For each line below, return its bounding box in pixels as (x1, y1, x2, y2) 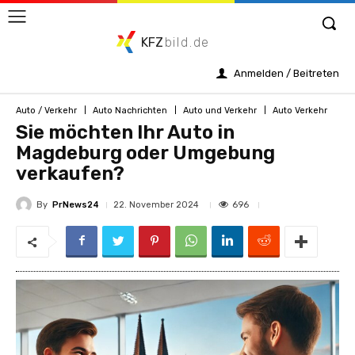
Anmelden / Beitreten (234, 67, 339, 79)
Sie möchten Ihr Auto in (16, 121, 235, 143)
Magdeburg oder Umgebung (16, 142, 275, 164)
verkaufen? (16, 162, 124, 185)
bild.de (164, 35, 211, 50)
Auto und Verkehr (183, 105, 257, 116)
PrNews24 (52, 199, 99, 210)
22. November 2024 (113, 200, 199, 210)
